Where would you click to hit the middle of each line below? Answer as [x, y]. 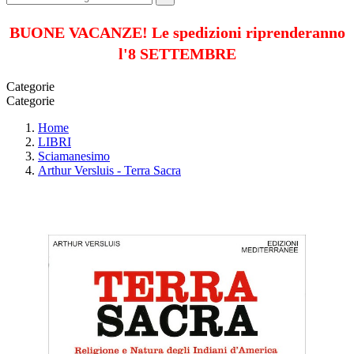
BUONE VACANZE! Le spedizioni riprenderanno [177, 32]
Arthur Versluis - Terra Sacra [109, 170]
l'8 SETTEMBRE [177, 53]
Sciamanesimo [74, 156]
